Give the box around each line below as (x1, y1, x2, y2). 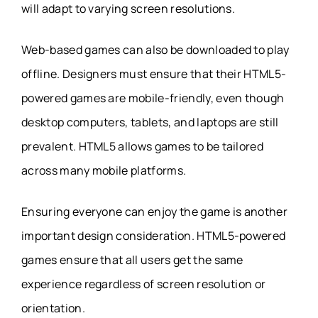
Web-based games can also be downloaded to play (21, 42, 290, 58)
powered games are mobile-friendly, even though (21, 90, 285, 106)
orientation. (21, 300, 85, 317)
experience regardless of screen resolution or (21, 276, 266, 292)
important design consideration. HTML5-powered (21, 228, 286, 244)
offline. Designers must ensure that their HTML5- (21, 66, 287, 82)
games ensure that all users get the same (21, 252, 243, 268)
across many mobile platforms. (21, 163, 187, 179)
